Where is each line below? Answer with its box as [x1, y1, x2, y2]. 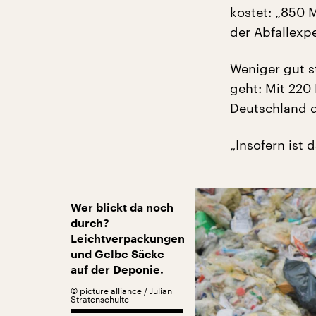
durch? [71, 218, 109, 229]
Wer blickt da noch [71, 202, 174, 214]
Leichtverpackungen [71, 233, 185, 245]
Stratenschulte [71, 294, 129, 304]
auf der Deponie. [71, 265, 164, 276]
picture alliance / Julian [80, 286, 172, 296]
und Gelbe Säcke [71, 249, 164, 260]
